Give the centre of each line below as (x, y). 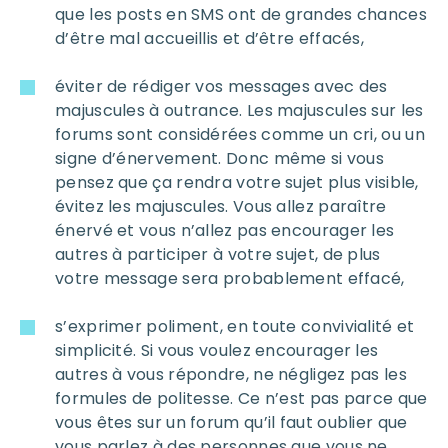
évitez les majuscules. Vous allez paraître (221, 207)
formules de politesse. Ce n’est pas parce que (241, 399)
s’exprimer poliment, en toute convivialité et (235, 327)
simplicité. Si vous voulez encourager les (217, 351)
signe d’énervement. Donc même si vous (220, 159)
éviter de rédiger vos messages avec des (221, 87)
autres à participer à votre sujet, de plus (218, 255)
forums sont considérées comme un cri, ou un (240, 135)
